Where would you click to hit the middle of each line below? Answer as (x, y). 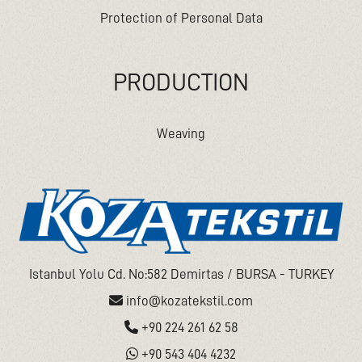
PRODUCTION (181, 82)
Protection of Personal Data (181, 18)
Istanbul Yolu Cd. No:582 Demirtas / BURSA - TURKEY (181, 274)
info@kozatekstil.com (188, 301)
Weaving (181, 134)
